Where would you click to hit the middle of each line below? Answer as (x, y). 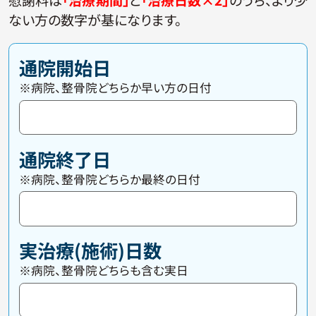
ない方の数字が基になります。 (95, 19)
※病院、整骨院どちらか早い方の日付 (116, 88)
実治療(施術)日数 (91, 250)
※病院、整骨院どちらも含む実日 (104, 270)
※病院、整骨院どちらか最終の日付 (110, 179)
